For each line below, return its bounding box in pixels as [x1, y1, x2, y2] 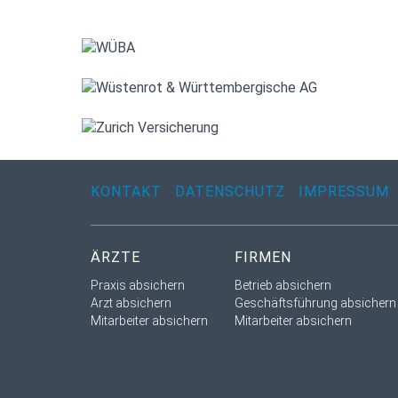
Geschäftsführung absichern [235, 295, 396, 310]
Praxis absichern [91, 277, 185, 292]
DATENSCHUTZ [175, 182, 285, 200]
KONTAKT [91, 182, 162, 200]
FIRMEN [235, 248, 291, 266]
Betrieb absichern [235, 277, 331, 292]
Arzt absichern [91, 295, 171, 310]
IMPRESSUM [298, 182, 389, 200]
